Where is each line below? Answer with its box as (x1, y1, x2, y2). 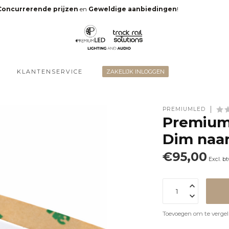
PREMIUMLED (163, 106, 206, 112)
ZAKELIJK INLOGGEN (106, 68, 165, 75)
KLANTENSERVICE (17, 68, 83, 75)
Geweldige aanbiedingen (88, 5, 177, 13)
